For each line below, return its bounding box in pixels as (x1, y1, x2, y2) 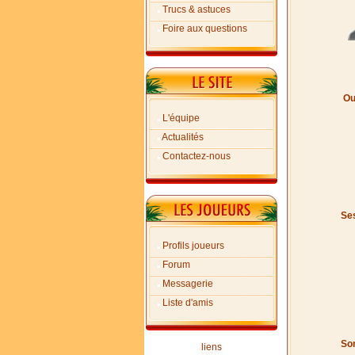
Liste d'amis (162, 297, 213, 308)
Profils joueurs (162, 240, 224, 251)
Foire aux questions (162, 23, 247, 34)
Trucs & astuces (162, 4, 231, 15)
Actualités (162, 132, 204, 143)
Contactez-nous (162, 151, 231, 162)
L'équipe (162, 113, 200, 124)
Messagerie (162, 278, 213, 289)
